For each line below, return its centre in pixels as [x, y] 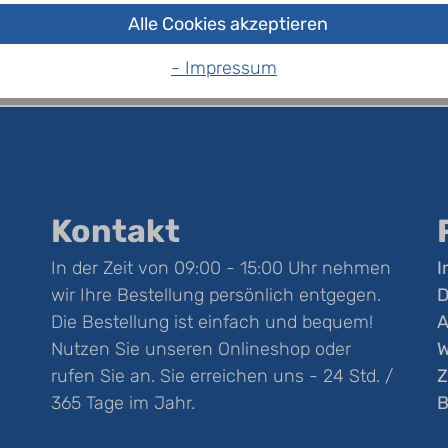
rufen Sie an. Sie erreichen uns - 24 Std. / [221, 376]
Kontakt [115, 231]
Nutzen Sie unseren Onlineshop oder [200, 349]
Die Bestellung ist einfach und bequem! [211, 322]
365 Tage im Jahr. [122, 403]
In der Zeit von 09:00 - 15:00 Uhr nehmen [220, 268]
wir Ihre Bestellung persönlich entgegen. [215, 295]
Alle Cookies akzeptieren [228, 23]
